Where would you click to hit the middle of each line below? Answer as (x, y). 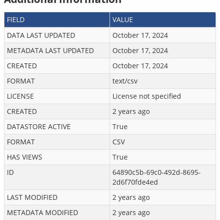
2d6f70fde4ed (135, 182)
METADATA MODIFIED (42, 212)
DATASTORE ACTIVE (39, 126)
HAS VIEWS (25, 157)
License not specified (147, 96)
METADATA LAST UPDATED (50, 50)
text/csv (125, 81)
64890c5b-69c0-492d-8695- (157, 172)
